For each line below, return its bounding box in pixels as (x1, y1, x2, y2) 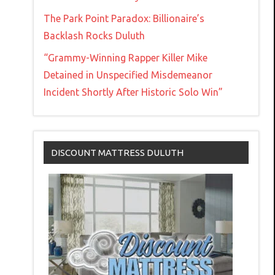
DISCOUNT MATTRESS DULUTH (51, 147, 184, 158)
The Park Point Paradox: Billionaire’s (44, 12, 204, 24)
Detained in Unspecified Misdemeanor (44, 69, 212, 80)
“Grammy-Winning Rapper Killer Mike (44, 52, 207, 63)
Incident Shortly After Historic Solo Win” (44, 86, 223, 98)
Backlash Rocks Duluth (44, 29, 145, 41)
